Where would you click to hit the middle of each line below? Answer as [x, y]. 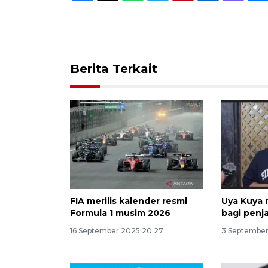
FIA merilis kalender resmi [129, 201]
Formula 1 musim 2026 [120, 213]
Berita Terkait [114, 68]
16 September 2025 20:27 [117, 230]
